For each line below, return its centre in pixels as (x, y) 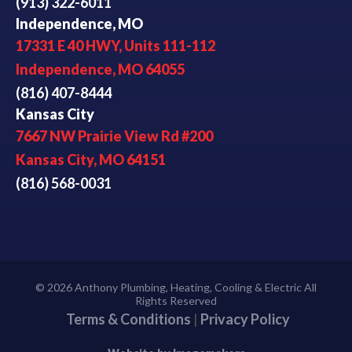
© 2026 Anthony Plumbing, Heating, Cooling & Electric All (176, 287)
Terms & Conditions (128, 319)
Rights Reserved (176, 300)
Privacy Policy (245, 319)
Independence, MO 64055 (100, 69)
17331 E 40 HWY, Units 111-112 (115, 45)
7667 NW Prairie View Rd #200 (114, 136)
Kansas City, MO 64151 (91, 159)
